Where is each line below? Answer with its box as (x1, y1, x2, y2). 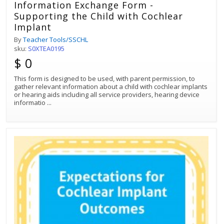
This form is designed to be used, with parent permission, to (14, 74, 195, 83)
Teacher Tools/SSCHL (23, 35, 88, 44)
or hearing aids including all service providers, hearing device (14, 90, 199, 99)
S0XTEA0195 (28, 44, 64, 53)
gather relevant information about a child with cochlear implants (14, 82, 207, 91)
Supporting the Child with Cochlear (14, 10, 183, 22)
